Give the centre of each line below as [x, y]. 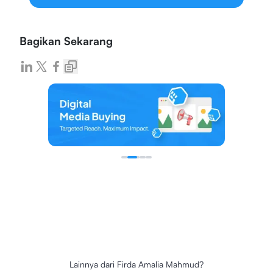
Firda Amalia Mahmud [158, 264]
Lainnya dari [92, 264]
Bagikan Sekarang [66, 41]
